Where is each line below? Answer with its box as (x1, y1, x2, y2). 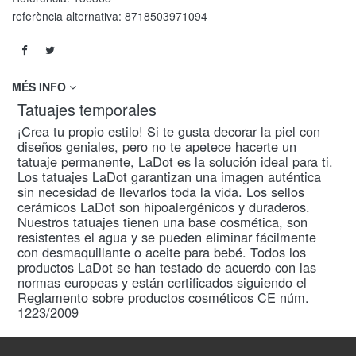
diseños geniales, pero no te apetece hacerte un (17, 136, 296, 156)
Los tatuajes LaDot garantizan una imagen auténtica (17, 166, 321, 186)
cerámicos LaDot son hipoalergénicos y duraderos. (17, 196, 310, 216)
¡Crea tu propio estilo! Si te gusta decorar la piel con (17, 121, 320, 141)
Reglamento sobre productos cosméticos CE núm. (17, 287, 309, 307)
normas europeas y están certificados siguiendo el (17, 272, 307, 292)
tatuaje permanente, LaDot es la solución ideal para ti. (17, 151, 333, 171)
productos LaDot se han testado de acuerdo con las (17, 257, 316, 277)
